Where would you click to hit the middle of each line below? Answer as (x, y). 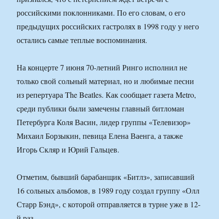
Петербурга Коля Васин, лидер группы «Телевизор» (104, 122)
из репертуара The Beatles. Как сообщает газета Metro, (107, 95)
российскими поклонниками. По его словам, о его (101, 13)
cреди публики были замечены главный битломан (101, 109)
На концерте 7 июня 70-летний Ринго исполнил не (102, 67)
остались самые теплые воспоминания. (82, 40)
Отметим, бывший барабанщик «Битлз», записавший (106, 177)
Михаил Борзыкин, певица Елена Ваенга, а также (100, 136)
